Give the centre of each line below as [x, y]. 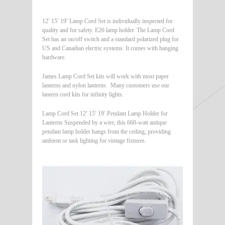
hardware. [54, 57]
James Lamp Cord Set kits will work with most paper [105, 76]
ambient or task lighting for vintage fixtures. [94, 140]
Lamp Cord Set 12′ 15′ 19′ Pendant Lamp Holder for [105, 113]
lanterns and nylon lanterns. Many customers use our [106, 85]
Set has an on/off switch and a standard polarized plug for [110, 39]
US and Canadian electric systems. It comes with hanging [110, 48]
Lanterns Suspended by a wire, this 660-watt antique [104, 122]
